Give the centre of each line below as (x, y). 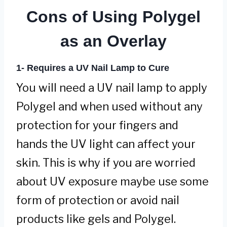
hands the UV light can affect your (106, 144)
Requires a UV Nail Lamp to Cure (98, 68)
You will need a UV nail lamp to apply (112, 88)
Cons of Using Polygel (113, 16)
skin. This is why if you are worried (106, 163)
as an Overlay (113, 41)
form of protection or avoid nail (98, 200)
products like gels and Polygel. (96, 219)
